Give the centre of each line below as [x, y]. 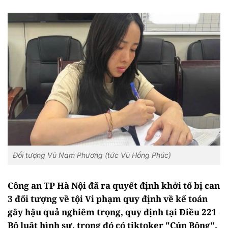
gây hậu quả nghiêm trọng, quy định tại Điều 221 [112, 212]
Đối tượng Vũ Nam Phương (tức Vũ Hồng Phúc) [92, 155]
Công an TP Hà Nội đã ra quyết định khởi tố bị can [114, 186]
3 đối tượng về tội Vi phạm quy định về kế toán [108, 199]
